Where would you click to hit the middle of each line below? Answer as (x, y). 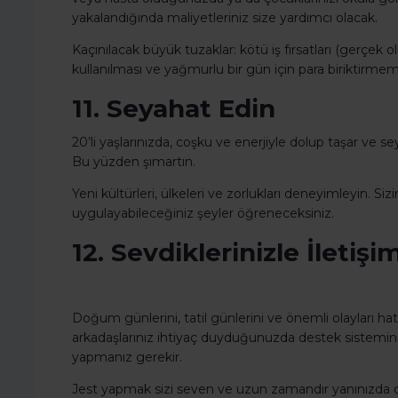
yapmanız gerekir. (127, 358)
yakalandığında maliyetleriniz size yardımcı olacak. (225, 18)
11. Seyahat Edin (174, 109)
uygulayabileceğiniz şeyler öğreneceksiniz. (203, 214)
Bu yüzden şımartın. (134, 162)
